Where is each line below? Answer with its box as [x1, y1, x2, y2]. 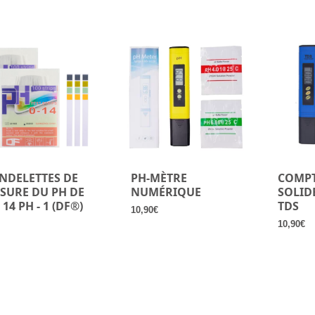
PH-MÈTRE [130, 170, 187, 186]
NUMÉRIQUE [130, 184, 201, 200]
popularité [54, 8, 98, 20]
